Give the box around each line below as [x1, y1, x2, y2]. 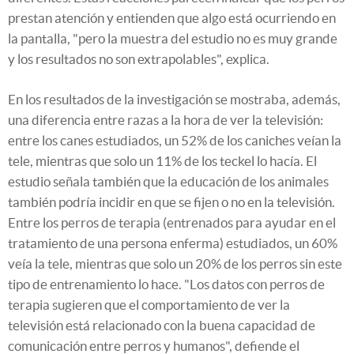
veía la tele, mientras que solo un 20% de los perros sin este [8, 255, 342, 271]
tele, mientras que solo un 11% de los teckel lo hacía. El [8, 153, 317, 168]
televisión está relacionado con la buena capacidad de [8, 317, 315, 333]
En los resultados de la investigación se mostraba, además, [8, 91, 341, 107]
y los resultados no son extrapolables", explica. [8, 51, 269, 66]
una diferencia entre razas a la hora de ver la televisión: [8, 111, 323, 127]
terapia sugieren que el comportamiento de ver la [8, 296, 290, 312]
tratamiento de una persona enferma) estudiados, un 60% [8, 235, 337, 250]
